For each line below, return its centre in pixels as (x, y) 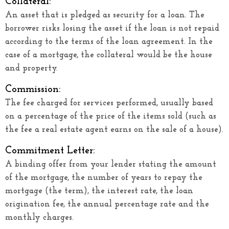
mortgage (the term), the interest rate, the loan (99, 191)
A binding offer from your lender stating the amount (111, 164)
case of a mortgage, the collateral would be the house (109, 55)
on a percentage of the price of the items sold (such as (111, 116)
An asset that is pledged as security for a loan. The (105, 15)
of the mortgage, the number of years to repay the (104, 177)
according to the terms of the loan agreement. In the (109, 41)
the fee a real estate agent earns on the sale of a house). (114, 129)
